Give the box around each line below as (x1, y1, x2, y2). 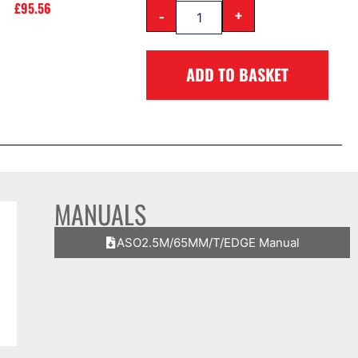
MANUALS (54, 194, 147, 233)
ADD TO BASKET (186, 62, 289, 86)
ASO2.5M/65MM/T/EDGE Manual (117, 234, 300, 250)
